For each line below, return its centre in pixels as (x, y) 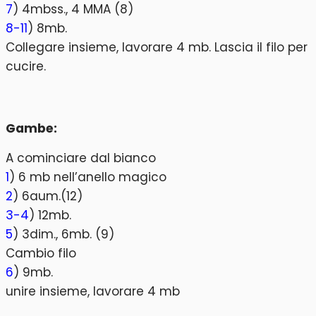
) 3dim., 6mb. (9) (63, 235)
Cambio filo (41, 254)
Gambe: (31, 128)
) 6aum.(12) (48, 196)
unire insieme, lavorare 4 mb (93, 292)
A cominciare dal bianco (81, 158)
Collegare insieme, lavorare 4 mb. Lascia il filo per (157, 48)
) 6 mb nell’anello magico (88, 177)
